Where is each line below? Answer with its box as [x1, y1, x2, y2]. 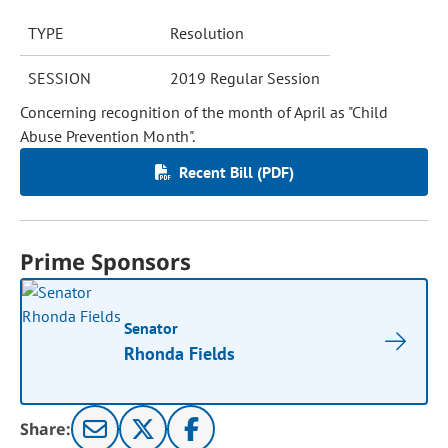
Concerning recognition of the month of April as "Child [20, 102, 389, 122]
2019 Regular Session [170, 68, 320, 88]
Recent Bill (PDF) [178, 162, 294, 182]
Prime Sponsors [20, 246, 192, 276]
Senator [124, 318, 179, 338]
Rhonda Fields [124, 342, 236, 365]
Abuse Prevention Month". [20, 126, 195, 146]
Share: [20, 418, 72, 440]
